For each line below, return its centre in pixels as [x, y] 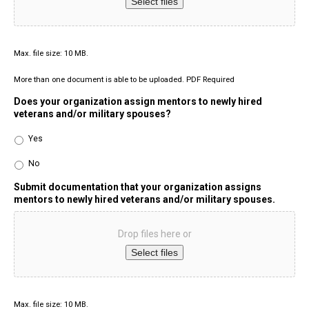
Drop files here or [154, 234]
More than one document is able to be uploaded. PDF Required [124, 80]
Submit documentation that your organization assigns [138, 187]
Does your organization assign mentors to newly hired [138, 102]
